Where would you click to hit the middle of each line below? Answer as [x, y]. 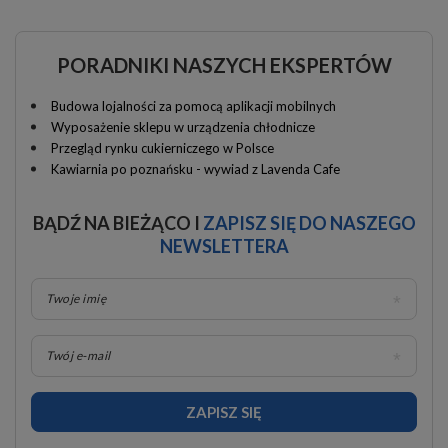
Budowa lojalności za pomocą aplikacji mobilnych [193, 106]
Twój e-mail [78, 356]
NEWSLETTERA [224, 246]
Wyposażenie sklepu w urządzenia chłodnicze [183, 127]
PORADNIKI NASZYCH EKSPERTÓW [224, 65]
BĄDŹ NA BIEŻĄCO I [117, 223]
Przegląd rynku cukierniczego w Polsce [162, 148]
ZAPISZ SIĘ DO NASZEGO [309, 223]
